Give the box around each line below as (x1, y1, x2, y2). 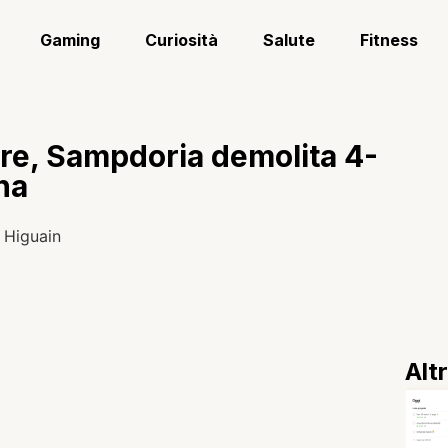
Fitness (360, 30, 419, 50)
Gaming (40, 30, 101, 50)
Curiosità (145, 30, 219, 50)
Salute (263, 30, 316, 50)
